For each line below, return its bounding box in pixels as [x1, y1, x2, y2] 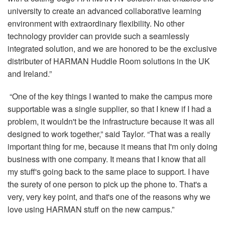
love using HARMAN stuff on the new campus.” [8, 203, 174, 215]
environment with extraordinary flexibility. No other [8, 18, 184, 30]
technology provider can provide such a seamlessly [8, 30, 189, 42]
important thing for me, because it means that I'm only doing [8, 141, 217, 153]
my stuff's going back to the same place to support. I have [8, 166, 209, 178]
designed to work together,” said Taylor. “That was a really [8, 128, 210, 140]
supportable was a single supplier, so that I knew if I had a [8, 103, 211, 115]
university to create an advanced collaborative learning [8, 5, 201, 17]
